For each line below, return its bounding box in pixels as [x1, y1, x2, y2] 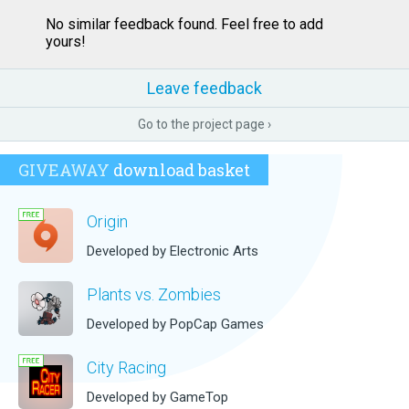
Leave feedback [147, 79, 262, 98]
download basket [110, 159, 250, 181]
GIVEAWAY [18, 159, 110, 181]
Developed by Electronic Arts [87, 242, 258, 259]
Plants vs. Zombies [87, 284, 221, 304]
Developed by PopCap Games [87, 315, 264, 332]
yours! [46, 33, 86, 50]
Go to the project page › [138, 117, 271, 131]
